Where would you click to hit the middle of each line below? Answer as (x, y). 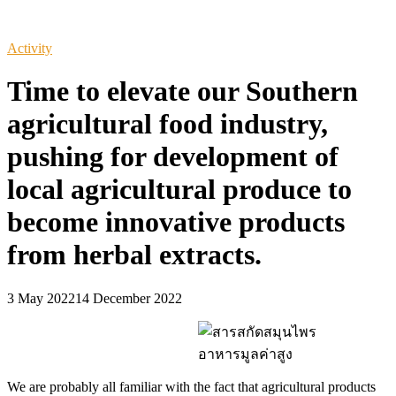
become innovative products (176, 222)
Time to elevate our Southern (183, 91)
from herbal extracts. (138, 255)
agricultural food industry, (168, 124)
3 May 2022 (41, 298)
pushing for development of (173, 157)
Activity (30, 48)
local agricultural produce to (179, 190)
